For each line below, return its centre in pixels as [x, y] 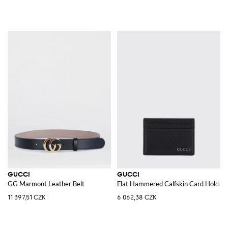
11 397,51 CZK [26, 197]
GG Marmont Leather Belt [46, 183]
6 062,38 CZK [137, 197]
